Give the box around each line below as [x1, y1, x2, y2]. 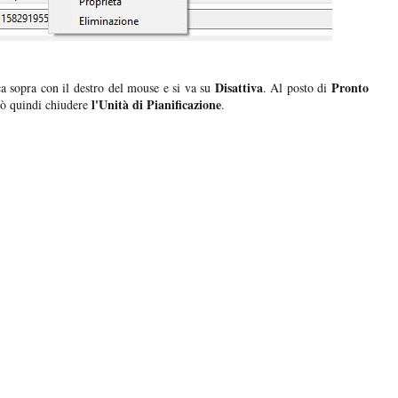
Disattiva [214, 78, 263, 98]
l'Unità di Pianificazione [92, 95, 221, 115]
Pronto [331, 78, 370, 98]
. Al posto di [262, 79, 332, 97]
